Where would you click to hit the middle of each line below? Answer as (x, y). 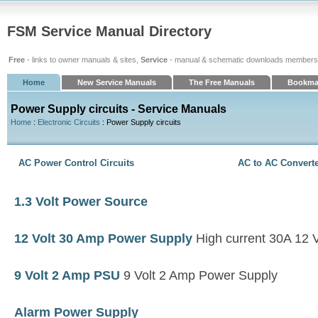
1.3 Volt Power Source (81, 202)
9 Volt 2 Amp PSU (67, 275)
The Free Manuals (222, 82)
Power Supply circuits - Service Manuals (119, 109)
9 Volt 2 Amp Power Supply (199, 275)
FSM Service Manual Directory (109, 31)
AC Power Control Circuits (76, 163)
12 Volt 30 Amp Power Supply (103, 238)
